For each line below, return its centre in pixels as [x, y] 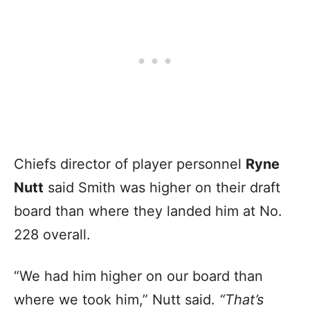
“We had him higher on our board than [138, 276]
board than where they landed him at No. [148, 211]
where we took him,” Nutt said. [117, 299]
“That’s [241, 299]
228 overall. [54, 234]
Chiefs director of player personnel [130, 164]
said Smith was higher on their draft [162, 187]
